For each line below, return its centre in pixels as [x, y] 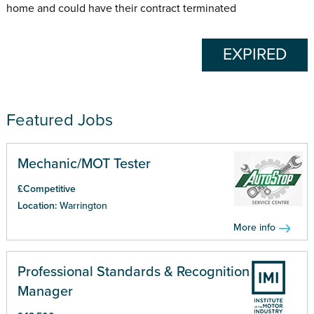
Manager [45, 291]
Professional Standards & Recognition [133, 272]
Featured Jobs [59, 120]
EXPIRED [255, 54]
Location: [38, 205]
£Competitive [46, 189]
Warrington [83, 205]
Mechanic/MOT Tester [84, 164]
